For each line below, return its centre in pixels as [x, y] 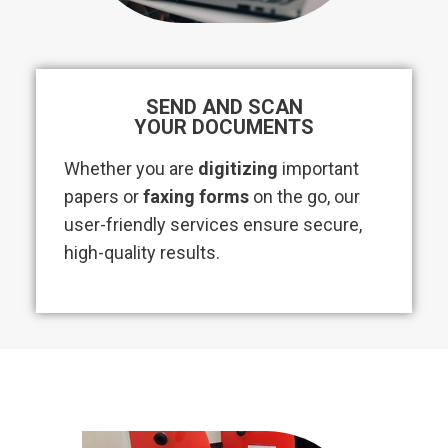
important [318, 169]
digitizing [238, 169]
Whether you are [131, 169]
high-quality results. [142, 253]
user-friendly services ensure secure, [213, 225]
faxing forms [196, 197]
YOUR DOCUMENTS [224, 127]
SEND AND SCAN [224, 107]
